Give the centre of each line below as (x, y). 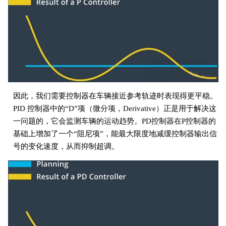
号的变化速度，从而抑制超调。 (66, 146)
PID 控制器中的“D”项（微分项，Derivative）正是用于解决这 (115, 108)
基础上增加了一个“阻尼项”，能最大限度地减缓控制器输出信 (115, 133)
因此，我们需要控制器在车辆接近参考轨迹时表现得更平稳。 (115, 96)
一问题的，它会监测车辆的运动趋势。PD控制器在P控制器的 (114, 121)
